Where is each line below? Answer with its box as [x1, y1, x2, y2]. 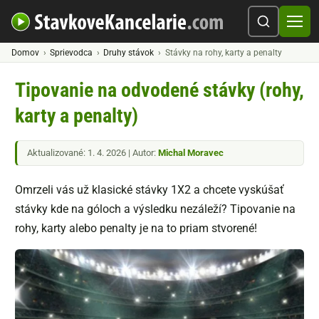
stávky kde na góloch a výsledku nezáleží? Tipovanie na [15, 202, 296, 216]
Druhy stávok [103, 47, 155, 58]
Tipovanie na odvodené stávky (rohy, [15, 78, 304, 102]
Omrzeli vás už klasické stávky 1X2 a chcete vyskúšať [15, 183, 284, 197]
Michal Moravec [158, 147, 224, 158]
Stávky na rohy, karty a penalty [164, 47, 282, 58]
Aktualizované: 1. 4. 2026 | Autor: [27, 147, 158, 158]
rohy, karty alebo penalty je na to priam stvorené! [15, 221, 257, 235]
